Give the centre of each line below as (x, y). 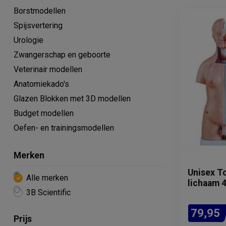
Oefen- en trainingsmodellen (64, 128)
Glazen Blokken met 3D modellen (72, 99)
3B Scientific (48, 192)
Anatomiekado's (41, 84)
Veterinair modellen (48, 69)
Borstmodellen (40, 11)
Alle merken (47, 178)
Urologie (29, 40)
